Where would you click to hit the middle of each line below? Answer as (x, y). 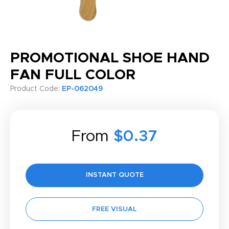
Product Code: (36, 89)
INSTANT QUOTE (114, 175)
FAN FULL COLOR (73, 75)
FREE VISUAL (114, 209)
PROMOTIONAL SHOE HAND (110, 58)
